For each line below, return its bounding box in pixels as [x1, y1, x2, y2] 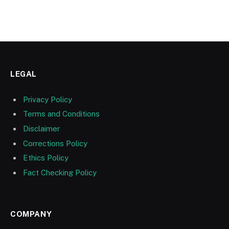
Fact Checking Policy [23, 168, 97, 177]
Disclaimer [23, 124, 60, 133]
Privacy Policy [23, 95, 72, 104]
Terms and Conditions [23, 109, 100, 119]
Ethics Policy [23, 153, 68, 163]
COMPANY [10, 210, 52, 219]
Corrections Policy [23, 139, 87, 148]
